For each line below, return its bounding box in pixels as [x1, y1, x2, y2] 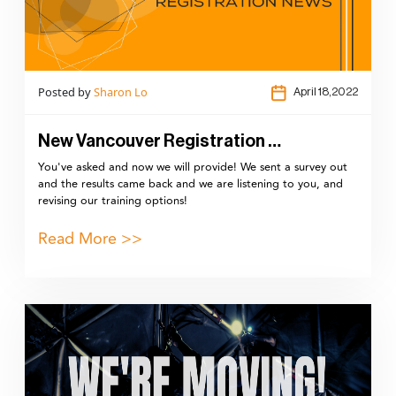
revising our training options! [38, 191, 187, 209]
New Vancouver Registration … [38, 132, 281, 150]
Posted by [38, 84, 94, 101]
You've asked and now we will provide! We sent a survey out [38, 157, 347, 176]
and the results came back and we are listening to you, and [38, 174, 343, 193]
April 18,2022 [293, 87, 358, 98]
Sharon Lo [94, 84, 148, 101]
